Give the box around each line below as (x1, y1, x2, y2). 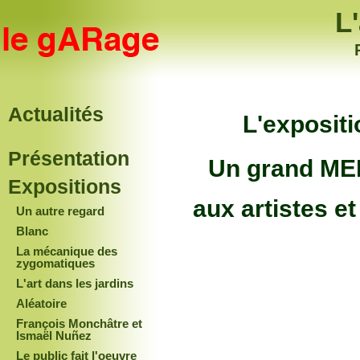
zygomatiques (16, 256, 95, 270)
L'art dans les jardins (16, 276, 133, 290)
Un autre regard (16, 204, 104, 218)
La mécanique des (16, 244, 117, 258)
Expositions (8, 175, 121, 198)
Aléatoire (16, 297, 67, 310)
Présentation (8, 147, 129, 170)
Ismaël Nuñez (16, 329, 92, 342)
